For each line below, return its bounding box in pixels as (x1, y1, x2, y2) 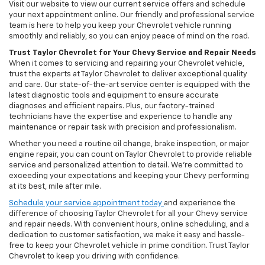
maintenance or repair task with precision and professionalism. (9, 124, 237, 132)
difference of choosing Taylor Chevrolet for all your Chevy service (9, 210, 248, 218)
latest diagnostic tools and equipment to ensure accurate (9, 92, 219, 100)
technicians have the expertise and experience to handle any (9, 113, 232, 121)
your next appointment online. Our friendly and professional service (9, 11, 254, 20)
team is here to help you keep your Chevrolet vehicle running (9, 22, 231, 30)
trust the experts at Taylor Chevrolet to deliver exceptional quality (9, 70, 247, 79)
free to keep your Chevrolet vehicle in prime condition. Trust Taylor (9, 242, 250, 250)
